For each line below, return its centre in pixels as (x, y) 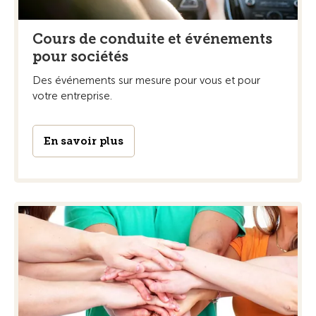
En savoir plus (84, 141)
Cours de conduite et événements (152, 39)
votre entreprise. (72, 96)
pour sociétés (80, 57)
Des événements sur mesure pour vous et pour (146, 81)
